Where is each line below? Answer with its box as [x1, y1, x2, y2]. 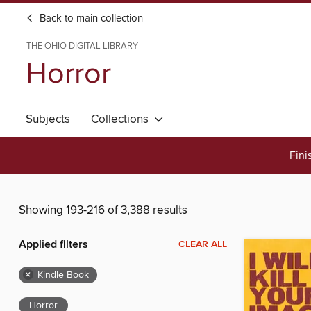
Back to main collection [37, 12, 143, 25]
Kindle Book [37, 269, 89, 282]
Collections [91, 112, 154, 127]
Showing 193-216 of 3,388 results [19, 203, 187, 219]
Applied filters [19, 237, 88, 253]
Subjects [26, 112, 70, 127]
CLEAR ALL [178, 238, 227, 251]
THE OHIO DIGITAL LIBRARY [26, 40, 138, 51]
